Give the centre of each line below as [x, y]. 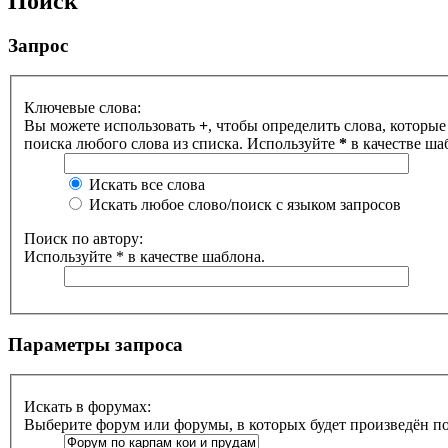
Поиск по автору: [83, 238]
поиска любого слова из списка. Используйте [181, 143]
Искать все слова [145, 184]
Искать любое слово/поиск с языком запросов [243, 204]
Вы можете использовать [111, 125]
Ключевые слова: [82, 107]
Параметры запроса [95, 344]
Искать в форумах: [87, 407]
